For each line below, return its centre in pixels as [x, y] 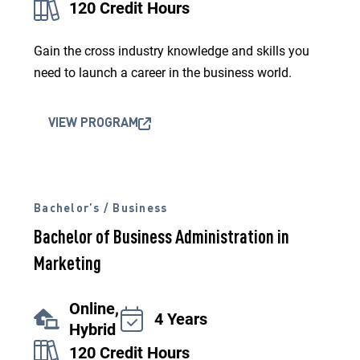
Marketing [67, 265]
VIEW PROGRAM [93, 124]
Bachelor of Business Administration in [162, 239]
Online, [94, 309]
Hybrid [92, 329]
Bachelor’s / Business [101, 209]
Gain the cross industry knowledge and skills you [172, 51]
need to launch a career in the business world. [163, 73]
